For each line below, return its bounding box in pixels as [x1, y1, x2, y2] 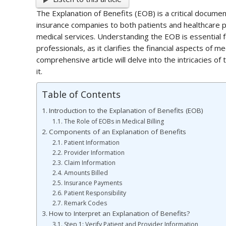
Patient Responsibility [64, 188, 126, 197]
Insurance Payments [64, 178, 122, 187]
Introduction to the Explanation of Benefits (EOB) [48, 105, 203, 115]
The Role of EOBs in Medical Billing [64, 117, 164, 126]
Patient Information [64, 138, 120, 147]
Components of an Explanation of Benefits [48, 127, 186, 136]
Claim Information [64, 158, 116, 167]
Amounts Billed [64, 168, 108, 177]
